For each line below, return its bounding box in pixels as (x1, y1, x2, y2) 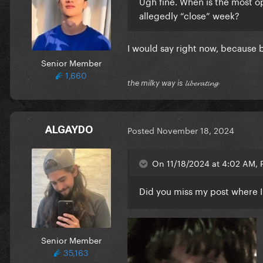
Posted (127, 123, 157, 137)
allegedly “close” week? (139, 7, 240, 22)
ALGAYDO (45, 122, 93, 136)
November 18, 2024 (157, 123, 234, 137)
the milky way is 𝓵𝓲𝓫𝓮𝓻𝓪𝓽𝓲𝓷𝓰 (127, 77, 218, 87)
